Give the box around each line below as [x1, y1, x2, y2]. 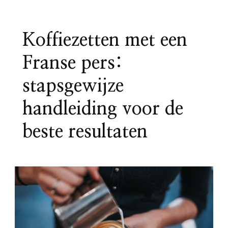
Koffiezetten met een [22, 31, 187, 50]
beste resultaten [22, 123, 148, 141]
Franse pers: [22, 54, 123, 73]
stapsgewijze [22, 77, 124, 96]
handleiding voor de [22, 100, 183, 119]
